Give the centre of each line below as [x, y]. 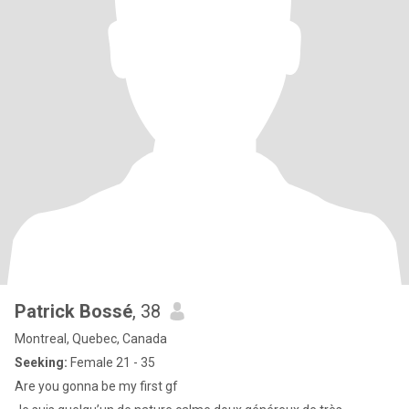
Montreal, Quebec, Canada [91, 339]
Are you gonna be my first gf [96, 386]
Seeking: [41, 362]
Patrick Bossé [73, 311]
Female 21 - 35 [111, 362]
